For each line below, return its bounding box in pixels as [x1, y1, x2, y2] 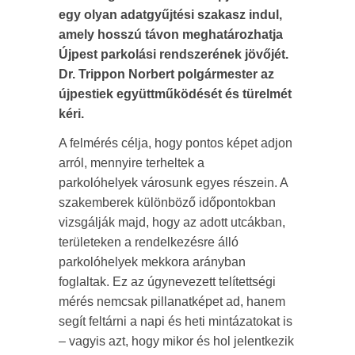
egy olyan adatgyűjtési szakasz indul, [59, 8, 282, 21]
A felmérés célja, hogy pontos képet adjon [59, 136, 292, 150]
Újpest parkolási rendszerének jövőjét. [59, 48, 288, 61]
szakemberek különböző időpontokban [59, 196, 276, 209]
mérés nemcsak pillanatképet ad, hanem [59, 295, 285, 308]
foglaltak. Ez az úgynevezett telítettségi [59, 275, 276, 288]
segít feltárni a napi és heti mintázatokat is [59, 315, 292, 328]
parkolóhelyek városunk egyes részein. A [59, 176, 288, 189]
